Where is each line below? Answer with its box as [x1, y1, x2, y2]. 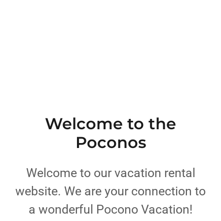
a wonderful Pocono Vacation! [29, 202, 192, 217]
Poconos [75, 133, 146, 152]
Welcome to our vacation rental [26, 166, 195, 180]
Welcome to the [45, 114, 176, 133]
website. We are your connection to [15, 184, 206, 198]
